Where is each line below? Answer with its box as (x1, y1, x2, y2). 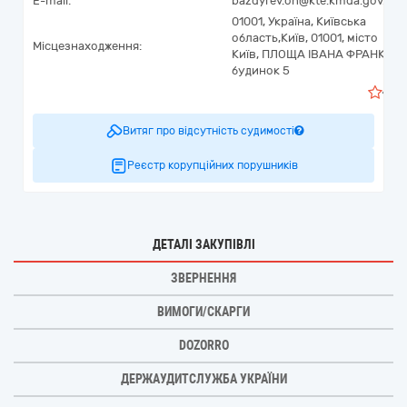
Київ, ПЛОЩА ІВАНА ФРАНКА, (232, 47, 396, 61)
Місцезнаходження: (33, 39, 142, 53)
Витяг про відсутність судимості (122, 124, 294, 137)
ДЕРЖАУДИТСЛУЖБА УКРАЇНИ (120, 372, 287, 386)
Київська (316, 15, 366, 28)
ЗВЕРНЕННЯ (171, 271, 236, 285)
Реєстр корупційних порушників (127, 159, 298, 172)
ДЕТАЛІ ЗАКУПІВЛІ (152, 237, 255, 252)
